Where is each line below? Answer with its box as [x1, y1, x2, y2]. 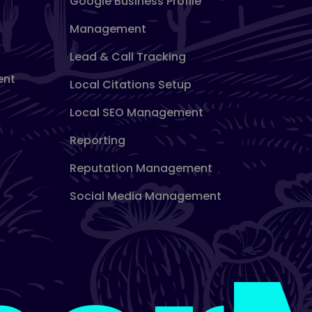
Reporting [69, 132, 125, 148]
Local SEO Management [69, 104, 203, 120]
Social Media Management [69, 188, 221, 204]
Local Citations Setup [69, 77, 192, 93]
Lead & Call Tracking [69, 49, 186, 65]
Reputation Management [69, 160, 212, 176]
